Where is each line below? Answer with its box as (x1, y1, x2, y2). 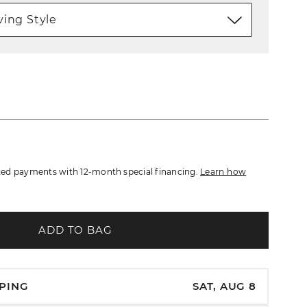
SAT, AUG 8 (193, 280, 256, 293)
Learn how (200, 167, 247, 177)
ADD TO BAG (38, 223, 112, 236)
